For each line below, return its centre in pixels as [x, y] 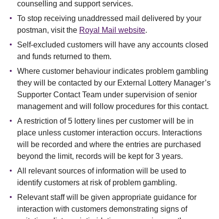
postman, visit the [48, 30]
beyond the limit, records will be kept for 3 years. [100, 156]
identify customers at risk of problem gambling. [97, 183]
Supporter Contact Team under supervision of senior [107, 95]
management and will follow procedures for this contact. [113, 106]
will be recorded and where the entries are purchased [109, 144]
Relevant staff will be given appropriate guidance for [107, 197]
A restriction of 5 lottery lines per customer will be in [105, 121]
